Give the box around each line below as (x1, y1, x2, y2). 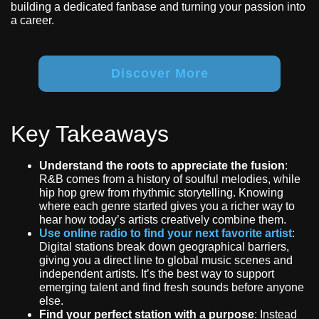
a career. (11, 14, 54, 27)
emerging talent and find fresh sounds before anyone (39, 281, 304, 294)
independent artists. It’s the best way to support (39, 268, 274, 281)
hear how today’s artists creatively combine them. (39, 214, 286, 226)
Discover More (110, 66, 209, 81)
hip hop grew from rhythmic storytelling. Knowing (39, 187, 283, 199)
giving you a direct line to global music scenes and (39, 254, 293, 267)
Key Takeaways (11, 121, 169, 147)
